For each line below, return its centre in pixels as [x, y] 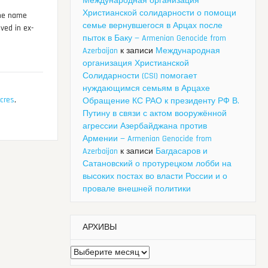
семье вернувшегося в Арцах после [153, 26]
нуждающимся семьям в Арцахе [146, 89]
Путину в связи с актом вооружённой [155, 114]
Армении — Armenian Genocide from [147, 139]
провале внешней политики [137, 189]
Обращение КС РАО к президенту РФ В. [161, 101]
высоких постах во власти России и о [155, 177]
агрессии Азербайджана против [145, 127]
